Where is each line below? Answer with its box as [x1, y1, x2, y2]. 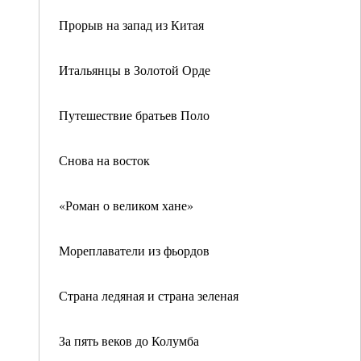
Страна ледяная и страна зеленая [59, 287, 239, 304]
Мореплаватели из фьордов [59, 242, 210, 259]
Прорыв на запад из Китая [59, 16, 204, 33]
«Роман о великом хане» [59, 197, 193, 214]
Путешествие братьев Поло [59, 106, 210, 123]
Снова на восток [59, 151, 150, 168]
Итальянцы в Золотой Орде [59, 61, 210, 78]
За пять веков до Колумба [59, 332, 199, 349]
